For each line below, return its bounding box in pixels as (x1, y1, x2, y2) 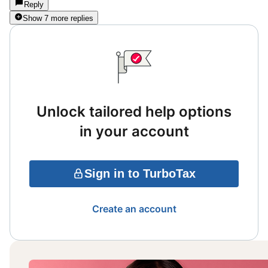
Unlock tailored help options (36, 102, 232, 120)
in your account (79, 122, 189, 140)
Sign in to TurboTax (84, 166, 196, 180)
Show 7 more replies (23, 13, 93, 23)
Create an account (92, 202, 176, 215)
